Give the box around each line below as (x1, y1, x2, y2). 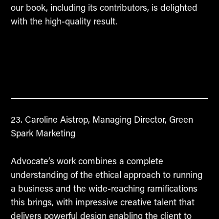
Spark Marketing (10, 127, 75, 139)
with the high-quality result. (10, 15, 117, 27)
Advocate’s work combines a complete (10, 154, 163, 167)
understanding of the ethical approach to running (10, 168, 202, 180)
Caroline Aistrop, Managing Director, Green (22, 113, 193, 125)
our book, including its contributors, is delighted (10, 1, 197, 13)
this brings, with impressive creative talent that (10, 196, 195, 208)
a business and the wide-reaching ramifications (10, 182, 197, 194)
